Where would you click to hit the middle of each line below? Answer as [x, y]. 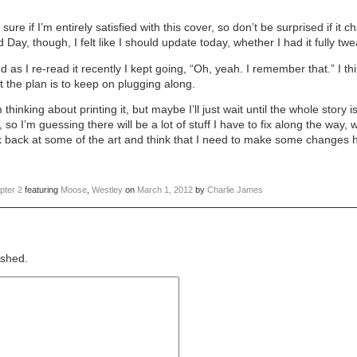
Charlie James [235, 190]
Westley [108, 190]
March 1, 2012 [165, 190]
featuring [42, 190]
